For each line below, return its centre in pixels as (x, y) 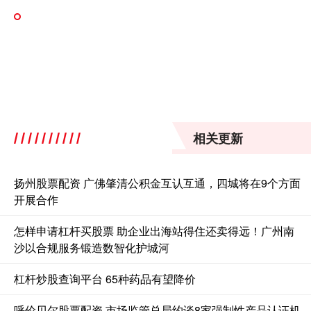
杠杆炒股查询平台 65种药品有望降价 (105, 278)
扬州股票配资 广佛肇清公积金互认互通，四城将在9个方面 (157, 183)
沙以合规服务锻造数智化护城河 (92, 247)
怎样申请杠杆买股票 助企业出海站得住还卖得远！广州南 (154, 230)
